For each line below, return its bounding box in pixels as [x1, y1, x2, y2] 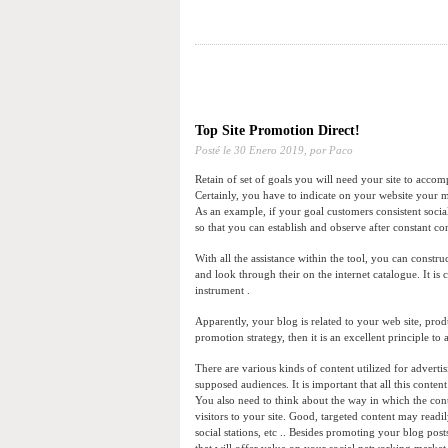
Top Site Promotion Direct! [195, 123, 360, 139]
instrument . [195, 284, 250, 297]
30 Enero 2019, [234, 144, 307, 157]
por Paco [307, 144, 353, 157]
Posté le [195, 144, 234, 157]
